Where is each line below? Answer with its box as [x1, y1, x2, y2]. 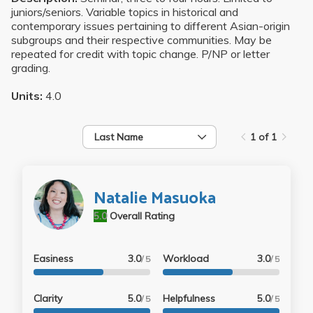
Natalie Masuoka [94, 184, 216, 212]
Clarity [34, 291, 62, 305]
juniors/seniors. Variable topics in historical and [11, 5, 238, 20]
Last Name [94, 131, 143, 144]
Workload [162, 252, 209, 265]
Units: [11, 89, 43, 103]
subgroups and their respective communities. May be [11, 33, 272, 48]
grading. [11, 61, 50, 75]
